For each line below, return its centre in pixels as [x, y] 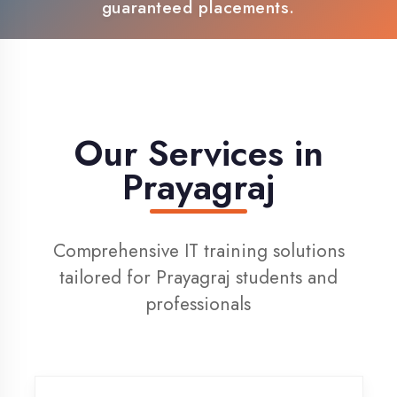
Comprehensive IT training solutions [181, 192]
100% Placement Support [189, 16]
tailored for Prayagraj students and [180, 216]
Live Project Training [189, 36]
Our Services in [180, 103]
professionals [181, 240]
